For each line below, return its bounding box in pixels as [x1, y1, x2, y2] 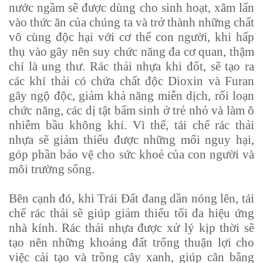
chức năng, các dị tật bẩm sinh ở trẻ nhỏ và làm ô [9, 103, 254, 118]
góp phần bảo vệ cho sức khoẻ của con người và [9, 147, 254, 162]
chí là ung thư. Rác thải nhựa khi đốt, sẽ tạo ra [9, 59, 254, 74]
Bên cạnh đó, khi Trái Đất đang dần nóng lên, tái [9, 191, 254, 206]
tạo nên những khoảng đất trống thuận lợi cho [9, 235, 254, 250]
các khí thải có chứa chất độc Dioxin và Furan [9, 74, 254, 89]
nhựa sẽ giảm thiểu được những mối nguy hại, [9, 133, 254, 147]
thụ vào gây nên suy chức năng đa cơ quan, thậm [9, 45, 254, 59]
